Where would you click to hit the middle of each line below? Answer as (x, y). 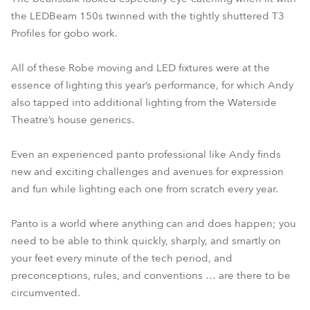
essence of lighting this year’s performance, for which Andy (152, 85)
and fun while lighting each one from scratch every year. (145, 189)
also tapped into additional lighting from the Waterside (144, 102)
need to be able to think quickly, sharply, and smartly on (146, 241)
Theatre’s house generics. (73, 120)
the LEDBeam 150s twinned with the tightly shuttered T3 (148, 16)
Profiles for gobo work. (64, 33)
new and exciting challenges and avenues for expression (147, 172)
